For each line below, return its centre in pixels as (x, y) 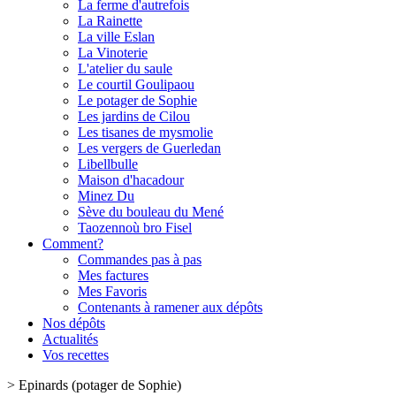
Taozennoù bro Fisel (135, 228)
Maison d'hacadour (131, 180)
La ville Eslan (116, 37)
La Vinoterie (113, 53)
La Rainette (110, 21)
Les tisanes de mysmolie (145, 132)
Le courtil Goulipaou (136, 84)
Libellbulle (108, 164)
